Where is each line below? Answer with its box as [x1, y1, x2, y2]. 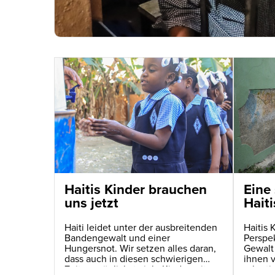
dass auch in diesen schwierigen [64, 252, 203, 266]
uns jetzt [64, 192, 118, 213]
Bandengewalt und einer [64, 231, 170, 245]
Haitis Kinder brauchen [64, 179, 207, 199]
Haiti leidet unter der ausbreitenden [64, 220, 217, 234]
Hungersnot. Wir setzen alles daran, [64, 241, 216, 255]
